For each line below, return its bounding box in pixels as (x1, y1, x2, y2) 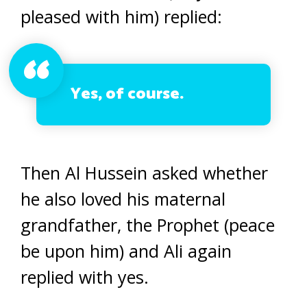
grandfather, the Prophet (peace (21, 212, 275, 236)
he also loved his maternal (21, 186, 225, 210)
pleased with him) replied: (21, 4, 222, 28)
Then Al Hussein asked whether (21, 160, 268, 184)
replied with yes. (21, 265, 149, 288)
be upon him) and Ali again (21, 238, 232, 262)
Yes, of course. (71, 80, 184, 108)
